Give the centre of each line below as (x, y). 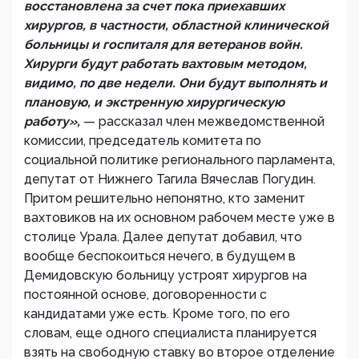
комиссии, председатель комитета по (143, 141)
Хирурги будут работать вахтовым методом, (165, 64)
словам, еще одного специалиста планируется (170, 333)
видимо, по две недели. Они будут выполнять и (175, 83)
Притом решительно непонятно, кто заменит (165, 198)
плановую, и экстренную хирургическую (154, 102)
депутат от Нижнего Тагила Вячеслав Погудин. (170, 179)
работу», (54, 121)
